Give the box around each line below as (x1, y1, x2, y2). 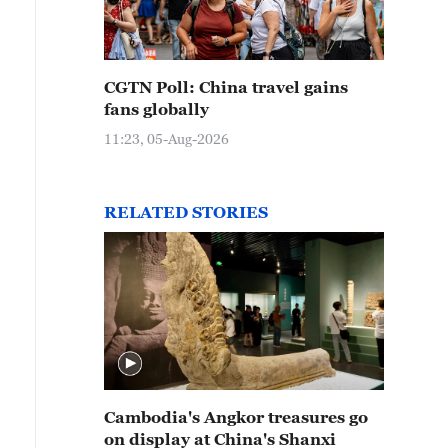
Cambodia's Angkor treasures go (104, 408, 368, 426)
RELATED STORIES (104, 203, 268, 221)
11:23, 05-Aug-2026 (104, 130, 229, 147)
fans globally (104, 100, 209, 118)
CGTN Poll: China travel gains (104, 78, 348, 96)
